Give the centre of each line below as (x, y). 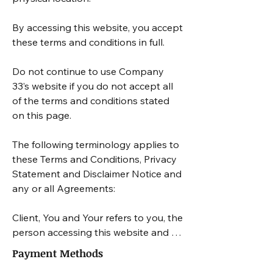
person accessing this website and (90, 232)
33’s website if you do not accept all (93, 86)
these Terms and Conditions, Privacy (94, 159)
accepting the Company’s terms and (95, 247)
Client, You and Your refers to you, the (97, 218)
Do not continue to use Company (88, 72)
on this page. (42, 115)
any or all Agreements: (65, 189)
